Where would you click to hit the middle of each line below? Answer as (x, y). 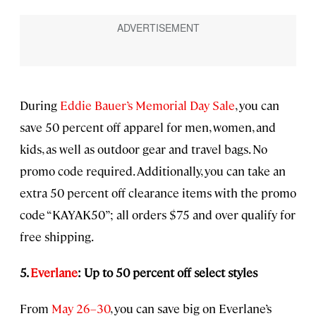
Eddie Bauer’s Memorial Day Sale (147, 105)
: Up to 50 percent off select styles (168, 272)
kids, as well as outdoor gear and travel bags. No (144, 148)
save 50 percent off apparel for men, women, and (148, 127)
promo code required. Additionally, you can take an (153, 170)
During (40, 105)
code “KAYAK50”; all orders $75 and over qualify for (158, 214)
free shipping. (57, 236)
